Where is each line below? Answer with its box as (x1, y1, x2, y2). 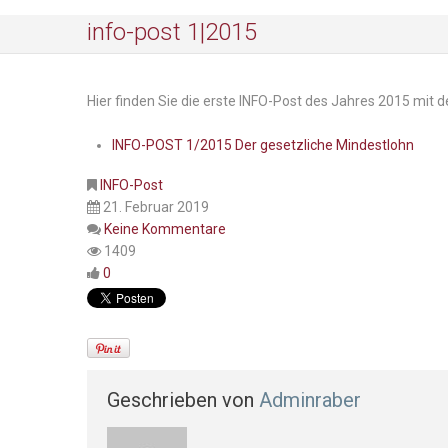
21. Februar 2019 (103, 199, 209, 215)
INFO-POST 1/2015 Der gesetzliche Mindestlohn (112, 137, 414, 153)
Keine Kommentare (104, 221, 226, 237)
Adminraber (259, 387, 361, 412)
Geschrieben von (107, 387, 259, 412)
